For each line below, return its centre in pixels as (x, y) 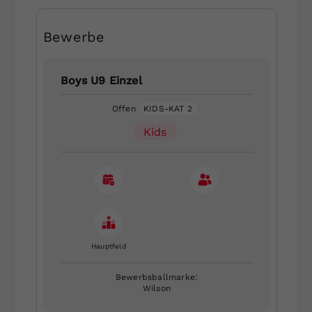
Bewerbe (74, 37)
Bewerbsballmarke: (157, 277)
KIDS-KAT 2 (168, 108)
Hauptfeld (109, 246)
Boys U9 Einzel (101, 80)
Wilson (157, 288)
